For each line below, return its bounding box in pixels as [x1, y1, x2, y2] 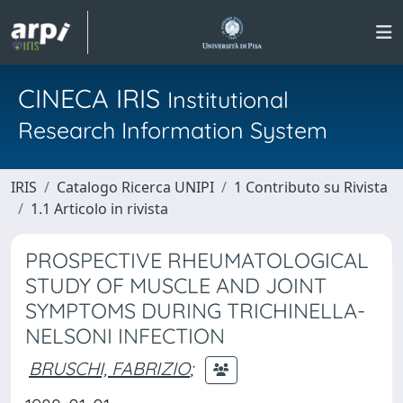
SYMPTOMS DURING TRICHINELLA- [25, 298, 365, 324]
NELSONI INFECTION [25, 323, 225, 349]
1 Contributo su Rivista [234, 177, 388, 197]
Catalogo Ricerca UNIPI [57, 177, 214, 197]
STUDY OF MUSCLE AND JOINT [25, 273, 327, 299]
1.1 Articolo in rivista [31, 199, 168, 219]
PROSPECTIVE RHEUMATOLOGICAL [25, 247, 369, 273]
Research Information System [18, 116, 327, 144]
